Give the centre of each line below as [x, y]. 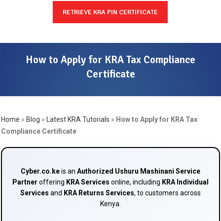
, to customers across [167, 193]
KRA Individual [185, 182]
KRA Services [88, 182]
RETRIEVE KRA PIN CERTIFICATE [110, 12]
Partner [25, 182]
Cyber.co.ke [40, 171]
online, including [135, 182]
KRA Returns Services [99, 193]
